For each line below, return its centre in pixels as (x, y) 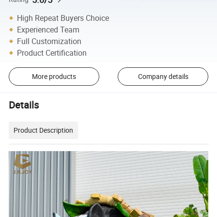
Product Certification (52, 53)
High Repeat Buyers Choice (63, 18)
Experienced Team (48, 29)
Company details (163, 77)
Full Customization (49, 41)
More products (54, 77)
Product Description (44, 130)
